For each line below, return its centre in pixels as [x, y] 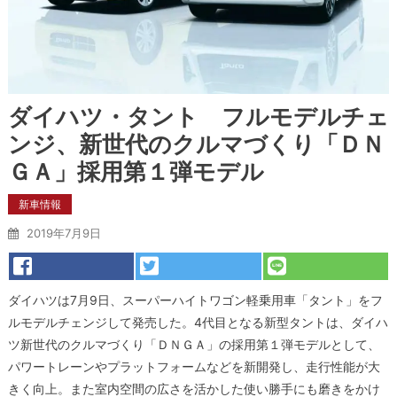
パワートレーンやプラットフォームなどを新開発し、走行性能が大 [194, 366]
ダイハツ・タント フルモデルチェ [198, 116]
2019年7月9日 [63, 233]
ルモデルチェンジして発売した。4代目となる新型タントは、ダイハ [198, 322]
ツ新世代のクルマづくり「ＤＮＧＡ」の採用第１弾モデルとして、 [194, 344]
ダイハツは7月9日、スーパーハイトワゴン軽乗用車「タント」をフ [195, 300]
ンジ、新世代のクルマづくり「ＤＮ [196, 144]
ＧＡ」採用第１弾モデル [136, 171]
